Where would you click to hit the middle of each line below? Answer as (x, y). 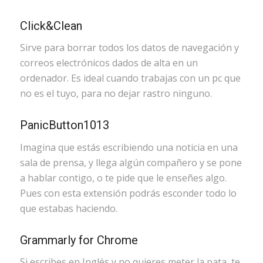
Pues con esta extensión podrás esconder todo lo (128, 193)
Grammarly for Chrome (79, 240)
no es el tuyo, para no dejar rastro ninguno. (116, 94)
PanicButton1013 (64, 125)
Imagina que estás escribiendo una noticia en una (129, 147)
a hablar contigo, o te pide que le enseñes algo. (123, 178)
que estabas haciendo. (68, 208)
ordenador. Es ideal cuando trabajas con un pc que (130, 78)
